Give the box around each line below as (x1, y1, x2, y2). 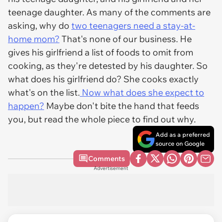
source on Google (156, 140, 205, 147)
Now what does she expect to (80, 87, 204, 98)
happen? (8, 100, 44, 111)
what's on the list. (8, 87, 80, 98)
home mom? (8, 33, 59, 45)
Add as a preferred (156, 131, 210, 138)
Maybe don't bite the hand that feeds (44, 100, 199, 111)
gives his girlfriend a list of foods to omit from (8, 47, 193, 58)
